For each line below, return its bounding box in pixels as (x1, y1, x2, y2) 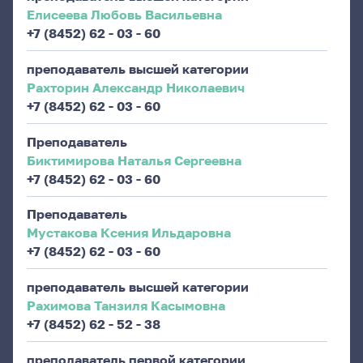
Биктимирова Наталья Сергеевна (26, 152, 241, 168)
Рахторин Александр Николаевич (26, 79, 245, 95)
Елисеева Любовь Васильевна (26, 6, 222, 23)
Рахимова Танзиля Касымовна (26, 297, 225, 314)
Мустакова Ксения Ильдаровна (26, 224, 231, 241)
